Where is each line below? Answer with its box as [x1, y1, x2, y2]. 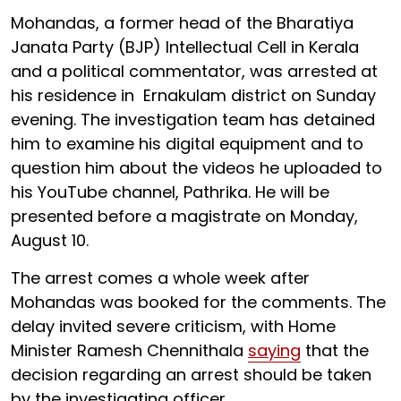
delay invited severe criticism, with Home [11, 315, 336, 337]
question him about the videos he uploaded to [11, 157, 382, 179]
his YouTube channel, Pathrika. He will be [11, 181, 329, 203]
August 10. [11, 229, 89, 252]
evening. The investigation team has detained [11, 108, 375, 131]
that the [301, 339, 369, 362]
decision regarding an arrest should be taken [11, 363, 371, 386]
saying [248, 339, 301, 362]
